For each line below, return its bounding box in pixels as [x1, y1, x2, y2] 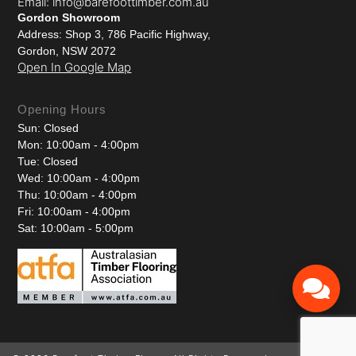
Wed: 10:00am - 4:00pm [17, 172, 141, 185]
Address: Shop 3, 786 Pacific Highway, [17, 28, 211, 41]
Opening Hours [17, 103, 107, 117]
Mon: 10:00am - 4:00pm [17, 138, 140, 152]
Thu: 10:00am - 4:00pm [17, 188, 137, 202]
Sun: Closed [17, 122, 79, 135]
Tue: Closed [17, 155, 79, 168]
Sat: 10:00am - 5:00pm [17, 222, 134, 235]
